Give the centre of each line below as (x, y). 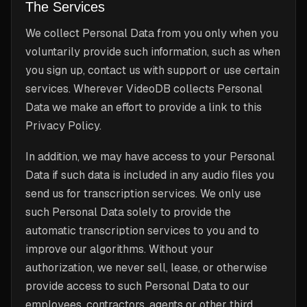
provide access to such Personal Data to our (137, 286)
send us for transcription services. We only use (143, 194)
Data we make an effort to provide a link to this (144, 107)
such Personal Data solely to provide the (128, 212)
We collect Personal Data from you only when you (152, 33)
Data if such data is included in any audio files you (150, 175)
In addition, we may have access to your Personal (150, 157)
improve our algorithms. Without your (120, 249)
